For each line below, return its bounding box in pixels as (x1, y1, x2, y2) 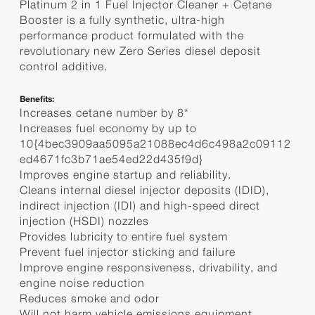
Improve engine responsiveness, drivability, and (19, 261, 278, 274)
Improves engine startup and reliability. (19, 168, 231, 181)
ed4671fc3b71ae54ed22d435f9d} (19, 153, 203, 166)
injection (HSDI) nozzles (19, 214, 149, 228)
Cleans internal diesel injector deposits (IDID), (19, 184, 269, 197)
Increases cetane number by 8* (19, 106, 189, 120)
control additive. (19, 60, 108, 73)
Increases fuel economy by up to (19, 122, 197, 135)
